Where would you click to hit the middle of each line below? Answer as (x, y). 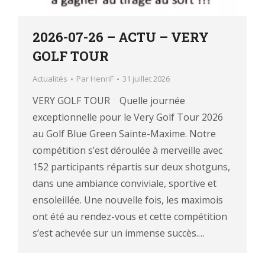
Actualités (50, 79)
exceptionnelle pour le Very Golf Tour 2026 (128, 117)
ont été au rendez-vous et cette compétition (130, 217)
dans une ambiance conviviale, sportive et (125, 184)
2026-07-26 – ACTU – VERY (121, 37)
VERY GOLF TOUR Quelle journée (109, 101)
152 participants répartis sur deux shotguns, (131, 167)
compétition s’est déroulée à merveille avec (127, 151)
